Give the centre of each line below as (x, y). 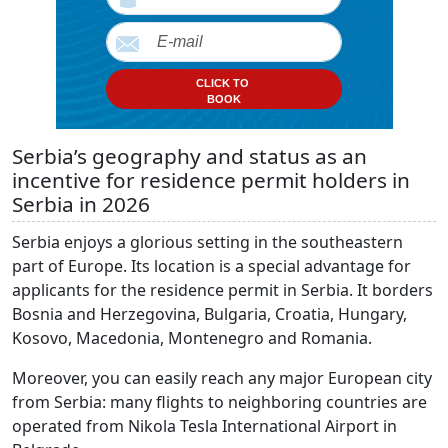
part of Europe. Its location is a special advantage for (211, 266)
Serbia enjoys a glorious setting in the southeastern (207, 242)
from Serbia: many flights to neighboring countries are (219, 402)
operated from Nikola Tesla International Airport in (204, 426)
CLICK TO (223, 83)
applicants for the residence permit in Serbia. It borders (222, 290)
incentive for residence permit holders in (211, 180)
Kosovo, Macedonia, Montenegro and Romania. (192, 338)
